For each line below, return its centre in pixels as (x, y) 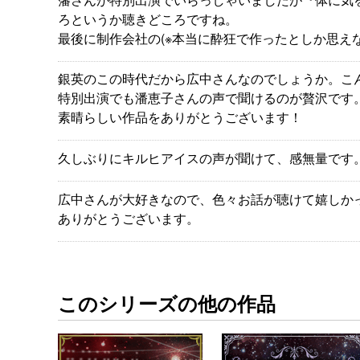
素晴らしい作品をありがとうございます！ (180, 117)
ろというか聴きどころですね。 (148, 18)
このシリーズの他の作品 (167, 303)
